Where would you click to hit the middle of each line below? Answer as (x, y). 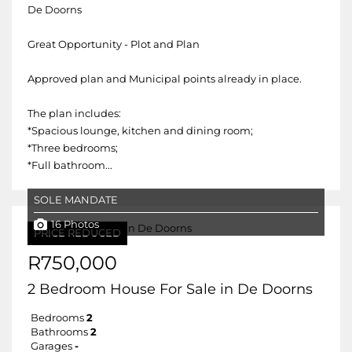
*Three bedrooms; (73, 148)
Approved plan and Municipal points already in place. (165, 79)
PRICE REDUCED (77, 233)
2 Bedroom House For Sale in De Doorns (170, 289)
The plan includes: (74, 114)
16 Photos (75, 224)
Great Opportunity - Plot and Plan (114, 44)
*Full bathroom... (70, 165)
